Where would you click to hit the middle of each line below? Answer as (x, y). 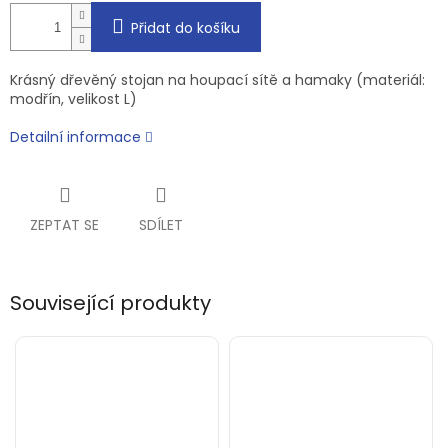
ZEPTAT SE (64, 225)
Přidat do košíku (185, 28)
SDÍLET (161, 225)
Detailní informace (75, 137)
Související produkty (110, 303)
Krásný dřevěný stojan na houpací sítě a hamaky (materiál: (217, 80)
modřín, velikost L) (73, 99)
